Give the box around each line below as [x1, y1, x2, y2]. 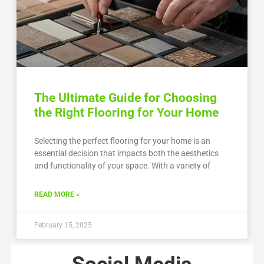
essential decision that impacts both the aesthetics [34, 148, 219, 158]
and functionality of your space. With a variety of [34, 160, 210, 170]
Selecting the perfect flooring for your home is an [34, 136, 210, 146]
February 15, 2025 [34, 220, 92, 229]
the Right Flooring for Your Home [34, 105, 219, 120]
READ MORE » [34, 190, 80, 199]
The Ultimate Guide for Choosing [34, 90, 217, 105]
